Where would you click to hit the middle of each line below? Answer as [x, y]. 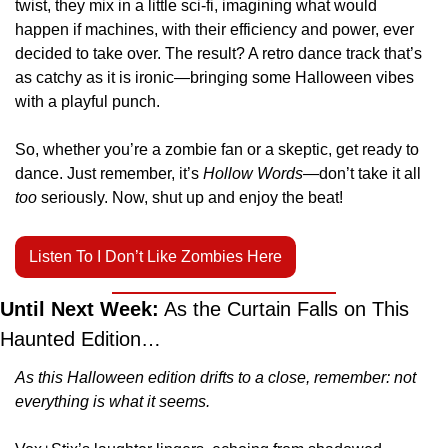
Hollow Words [253, 174]
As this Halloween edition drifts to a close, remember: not [215, 378]
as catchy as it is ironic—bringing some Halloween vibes [214, 78]
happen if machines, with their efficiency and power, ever [214, 30]
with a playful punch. [87, 102]
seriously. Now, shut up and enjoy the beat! [190, 198]
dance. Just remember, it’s [109, 174]
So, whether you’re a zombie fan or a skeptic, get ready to [217, 150]
